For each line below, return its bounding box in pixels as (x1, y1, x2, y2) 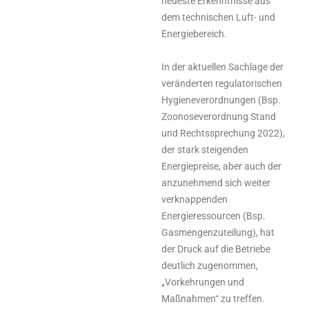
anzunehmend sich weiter (161, 177, 270, 188)
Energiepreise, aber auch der (161, 160, 281, 172)
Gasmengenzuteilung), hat (161, 226, 275, 238)
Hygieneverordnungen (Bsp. (161, 94, 281, 106)
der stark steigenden (161, 143, 248, 155)
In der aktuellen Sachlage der (161, 61, 283, 72)
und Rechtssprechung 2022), (161, 127, 285, 139)
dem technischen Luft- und (161, 11, 275, 23)
